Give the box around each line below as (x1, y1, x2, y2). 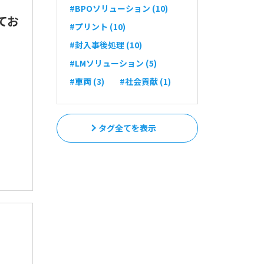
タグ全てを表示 (98, 122, 156, 134)
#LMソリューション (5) (70, 57, 157, 70)
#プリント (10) (70, 21, 126, 33)
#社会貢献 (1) (120, 75, 171, 88)
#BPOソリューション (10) (70, 2, 168, 15)
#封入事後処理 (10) (70, 39, 142, 51)
